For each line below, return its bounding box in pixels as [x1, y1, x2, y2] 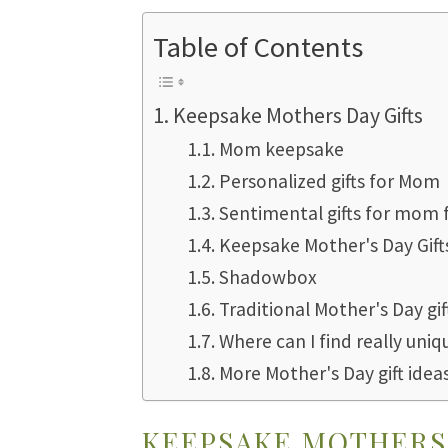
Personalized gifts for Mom [219, 169, 441, 194]
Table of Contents [153, 28, 363, 65]
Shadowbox [219, 265, 318, 290]
